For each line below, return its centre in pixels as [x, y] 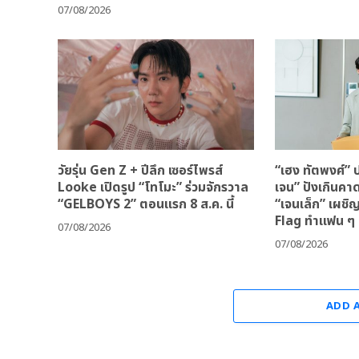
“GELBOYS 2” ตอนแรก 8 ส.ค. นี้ [146, 205]
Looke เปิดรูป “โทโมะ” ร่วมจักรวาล [153, 188]
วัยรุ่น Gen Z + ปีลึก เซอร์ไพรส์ [140, 171]
